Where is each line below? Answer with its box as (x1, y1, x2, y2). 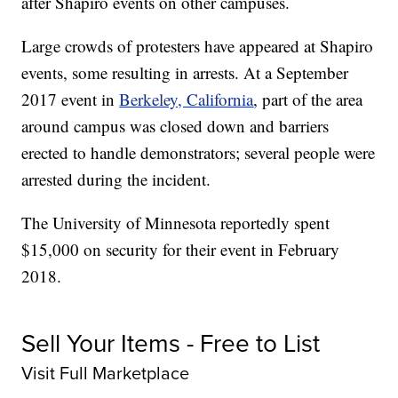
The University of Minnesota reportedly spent (21, 211, 330, 235)
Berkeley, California (119, 88, 254, 111)
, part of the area (253, 88, 363, 111)
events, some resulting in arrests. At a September (21, 61, 349, 84)
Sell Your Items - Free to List (21, 325, 321, 361)
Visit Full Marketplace (21, 360, 190, 386)
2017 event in (21, 88, 120, 111)
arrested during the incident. (21, 168, 211, 191)
